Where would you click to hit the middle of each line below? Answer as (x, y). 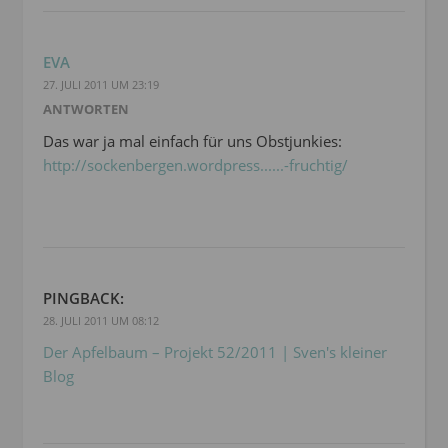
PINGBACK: (83, 298)
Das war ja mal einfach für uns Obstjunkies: (192, 141)
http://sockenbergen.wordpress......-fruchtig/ (195, 165)
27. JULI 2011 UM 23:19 (101, 85)
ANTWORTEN (86, 109)
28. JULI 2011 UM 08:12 (101, 321)
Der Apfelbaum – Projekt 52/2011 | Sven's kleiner (215, 352)
